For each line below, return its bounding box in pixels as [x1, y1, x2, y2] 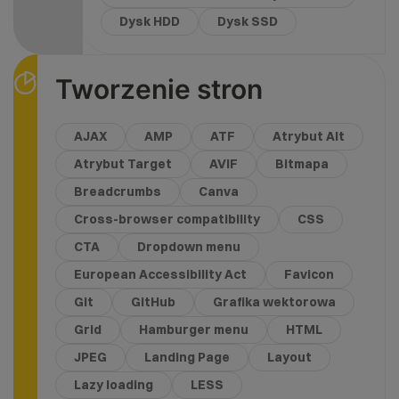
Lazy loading [73, 376, 153, 393]
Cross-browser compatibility [73, 210, 260, 227]
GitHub [130, 293, 175, 310]
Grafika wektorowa [212, 293, 336, 310]
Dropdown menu [136, 238, 240, 255]
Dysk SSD [217, 12, 278, 29]
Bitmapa [274, 155, 329, 172]
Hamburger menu [138, 321, 248, 338]
